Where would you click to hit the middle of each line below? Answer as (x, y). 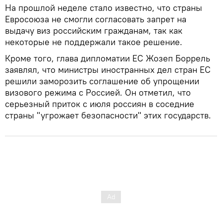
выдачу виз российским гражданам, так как (94, 30)
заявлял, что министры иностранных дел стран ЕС (108, 69)
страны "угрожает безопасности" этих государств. (108, 115)
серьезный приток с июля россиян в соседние (100, 104)
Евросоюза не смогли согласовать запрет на (96, 19)
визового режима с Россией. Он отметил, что (98, 92)
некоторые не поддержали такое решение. (94, 42)
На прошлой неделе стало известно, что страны (104, 7)
